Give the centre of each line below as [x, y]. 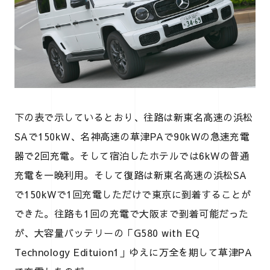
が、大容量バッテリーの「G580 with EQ [107, 232]
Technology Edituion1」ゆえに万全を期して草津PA [133, 252]
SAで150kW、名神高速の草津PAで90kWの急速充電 [132, 136]
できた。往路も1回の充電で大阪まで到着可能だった [132, 213]
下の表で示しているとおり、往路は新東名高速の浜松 [134, 117]
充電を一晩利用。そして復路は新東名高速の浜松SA [131, 174]
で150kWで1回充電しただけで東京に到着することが [133, 194]
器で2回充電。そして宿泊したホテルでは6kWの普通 [132, 155]
